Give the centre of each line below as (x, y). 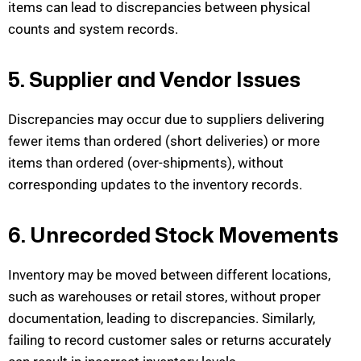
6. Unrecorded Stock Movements (173, 237)
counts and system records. (93, 29)
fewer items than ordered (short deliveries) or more (164, 141)
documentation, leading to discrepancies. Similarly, (162, 319)
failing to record (56, 340)
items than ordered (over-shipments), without (146, 163)
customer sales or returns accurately (218, 340)
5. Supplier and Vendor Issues (154, 81)
